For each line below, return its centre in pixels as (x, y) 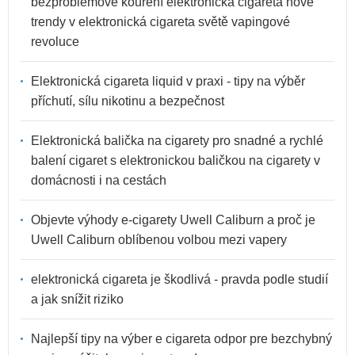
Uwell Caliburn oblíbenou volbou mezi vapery (159, 240)
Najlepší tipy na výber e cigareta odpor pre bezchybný (181, 339)
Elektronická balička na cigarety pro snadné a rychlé (177, 141)
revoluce (55, 42)
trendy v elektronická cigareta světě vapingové (160, 22)
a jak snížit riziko (77, 300)
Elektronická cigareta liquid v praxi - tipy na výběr (168, 82)
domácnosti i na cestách (99, 181)
